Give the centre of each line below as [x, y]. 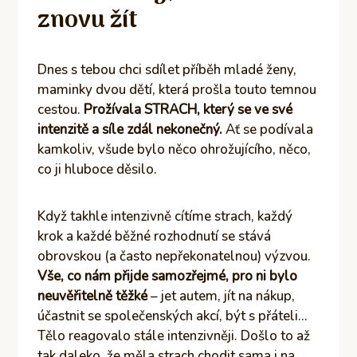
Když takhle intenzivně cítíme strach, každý [165, 216]
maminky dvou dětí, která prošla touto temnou [177, 89]
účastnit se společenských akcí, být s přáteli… [173, 316]
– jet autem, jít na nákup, [222, 296]
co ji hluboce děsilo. [98, 169]
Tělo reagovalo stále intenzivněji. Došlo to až [174, 335]
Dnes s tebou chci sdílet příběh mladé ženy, [167, 69]
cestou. [61, 109]
